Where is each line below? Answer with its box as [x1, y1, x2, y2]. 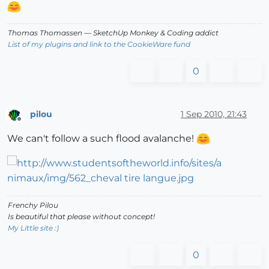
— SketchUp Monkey [82, 28, 160, 38]
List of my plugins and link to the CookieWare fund [8, 40, 190, 49]
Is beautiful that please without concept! [8, 211, 155, 221]
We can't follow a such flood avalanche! [7, 132, 196, 144]
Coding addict [165, 28, 219, 38]
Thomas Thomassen [8, 28, 82, 38]
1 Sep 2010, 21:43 [181, 108, 247, 119]
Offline [19, 119, 42, 128]
